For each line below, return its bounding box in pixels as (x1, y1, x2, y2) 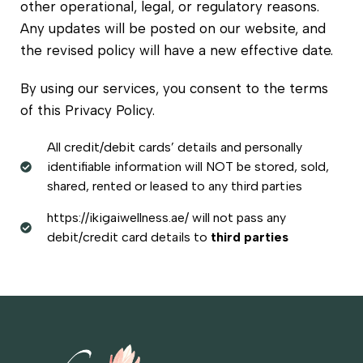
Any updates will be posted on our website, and (20, 19, 326, 36)
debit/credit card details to (46, 228, 211, 245)
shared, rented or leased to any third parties (46, 177, 302, 194)
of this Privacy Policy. (20, 101, 155, 118)
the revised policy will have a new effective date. (20, 41, 333, 58)
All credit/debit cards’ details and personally (46, 139, 302, 155)
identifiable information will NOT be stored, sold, (46, 158, 329, 174)
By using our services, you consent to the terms (20, 79, 328, 96)
